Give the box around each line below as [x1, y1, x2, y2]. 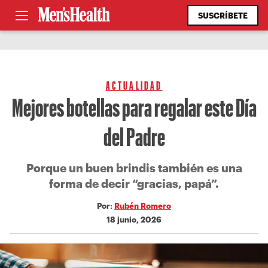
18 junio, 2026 [106, 215, 162, 224]
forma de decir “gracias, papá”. [49, 176, 219, 190]
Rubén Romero [114, 201, 171, 210]
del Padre [103, 121, 165, 151]
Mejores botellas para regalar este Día [11, 92, 257, 121]
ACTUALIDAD [105, 78, 163, 92]
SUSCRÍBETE [198, 11, 248, 20]
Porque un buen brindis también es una [26, 161, 242, 175]
